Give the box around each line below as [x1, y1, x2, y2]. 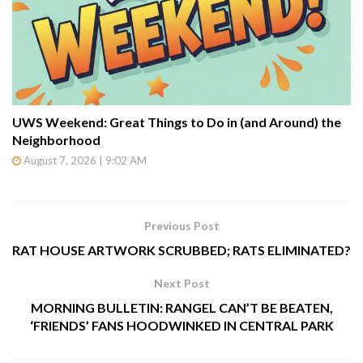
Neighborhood [12, 131, 100, 147]
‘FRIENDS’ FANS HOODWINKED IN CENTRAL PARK [29, 317, 334, 333]
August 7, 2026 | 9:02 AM [21, 153, 147, 167]
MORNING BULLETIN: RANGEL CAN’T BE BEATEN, [30, 299, 333, 315]
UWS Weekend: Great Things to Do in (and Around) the [12, 113, 341, 130]
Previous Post [143, 218, 220, 233]
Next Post [153, 275, 210, 290]
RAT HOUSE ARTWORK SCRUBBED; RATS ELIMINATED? [12, 241, 351, 258]
